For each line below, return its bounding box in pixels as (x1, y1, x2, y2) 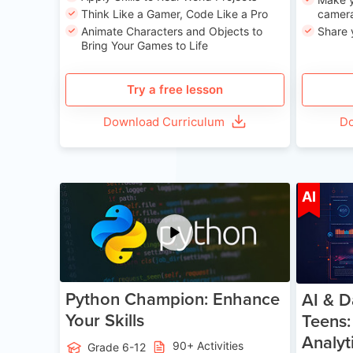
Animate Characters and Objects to (81, 24, 262, 38)
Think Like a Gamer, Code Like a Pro (81, 6, 268, 20)
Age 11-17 (221, 188, 273, 202)
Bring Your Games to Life (81, 38, 208, 52)
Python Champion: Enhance (65, 285, 281, 311)
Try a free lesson (127, 82, 223, 98)
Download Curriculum (103, 113, 225, 129)
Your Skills (65, 307, 145, 333)
